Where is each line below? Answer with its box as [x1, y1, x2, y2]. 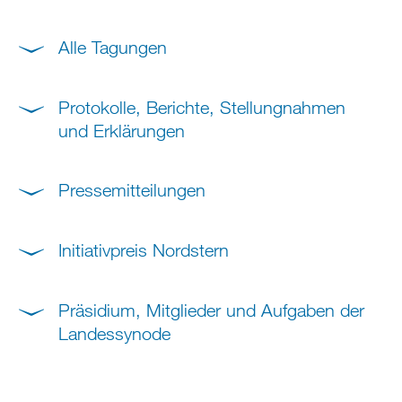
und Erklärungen [58, 119, 185, 141]
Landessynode [58, 322, 170, 344]
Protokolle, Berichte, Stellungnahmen [58, 96, 345, 118]
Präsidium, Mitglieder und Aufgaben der [58, 299, 364, 320]
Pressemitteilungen [58, 179, 205, 201]
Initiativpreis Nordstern [58, 240, 229, 261]
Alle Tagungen [58, 37, 167, 58]
